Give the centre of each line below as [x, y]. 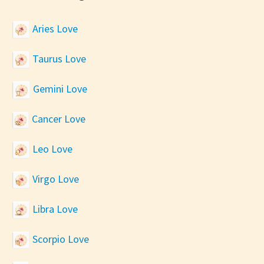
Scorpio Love [60, 239]
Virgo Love [55, 179]
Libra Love [54, 209]
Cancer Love [57, 119]
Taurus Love [58, 58]
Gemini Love [59, 89]
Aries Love [54, 28]
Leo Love [51, 148]
